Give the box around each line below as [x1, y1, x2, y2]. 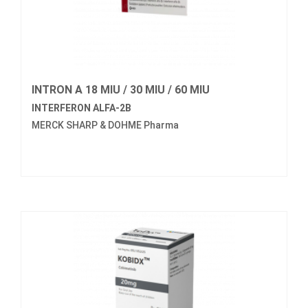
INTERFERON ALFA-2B [32, 102, 131, 114]
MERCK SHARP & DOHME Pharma [32, 120, 179, 131]
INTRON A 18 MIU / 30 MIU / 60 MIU [32, 83, 210, 97]
